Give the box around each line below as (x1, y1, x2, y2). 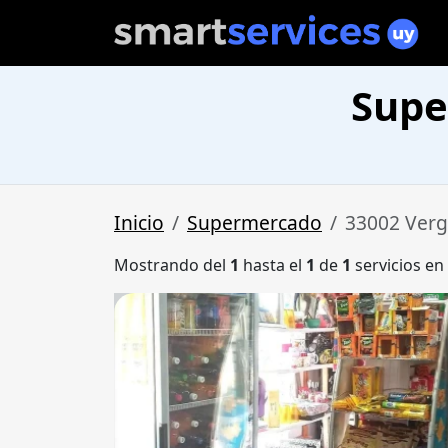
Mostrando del (114, 254, 230, 277)
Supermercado (187, 209, 322, 237)
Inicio (114, 209, 164, 237)
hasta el (239, 254, 306, 277)
